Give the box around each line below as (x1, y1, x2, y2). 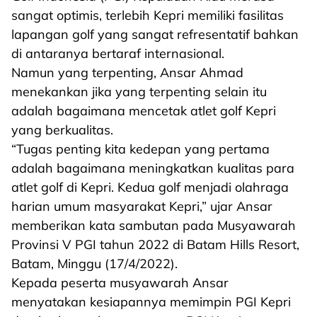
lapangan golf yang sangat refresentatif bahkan (11, 26, 299, 42)
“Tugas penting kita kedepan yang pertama (11, 141, 270, 157)
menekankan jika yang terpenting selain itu (11, 83, 267, 100)
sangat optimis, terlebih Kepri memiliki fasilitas (11, 7, 284, 23)
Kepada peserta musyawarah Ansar (11, 275, 229, 291)
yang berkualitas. (11, 122, 117, 138)
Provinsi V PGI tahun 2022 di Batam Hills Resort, (11, 236, 299, 253)
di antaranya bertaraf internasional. (11, 45, 228, 62)
